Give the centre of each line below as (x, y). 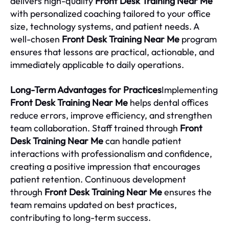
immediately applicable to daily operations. (97, 65)
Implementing (190, 90)
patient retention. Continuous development (98, 179)
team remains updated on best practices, (94, 205)
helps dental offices (168, 103)
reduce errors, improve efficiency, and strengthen (111, 116)
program (198, 39)
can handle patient (142, 141)
